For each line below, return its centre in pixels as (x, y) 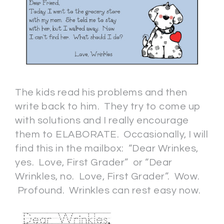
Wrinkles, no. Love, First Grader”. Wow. (107, 176)
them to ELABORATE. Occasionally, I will (111, 134)
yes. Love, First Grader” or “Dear (94, 162)
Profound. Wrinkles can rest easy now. (111, 190)
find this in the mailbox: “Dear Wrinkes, (107, 148)
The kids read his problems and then (101, 92)
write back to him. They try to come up (108, 106)
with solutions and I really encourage (102, 120)
